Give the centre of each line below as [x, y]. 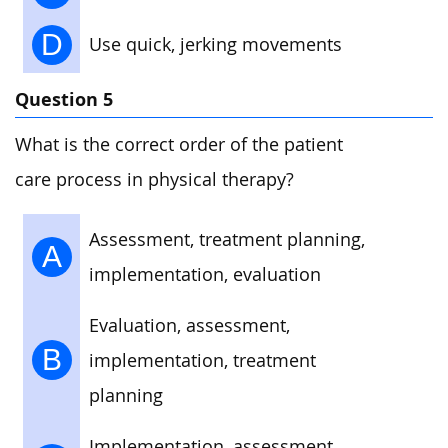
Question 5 [64, 99]
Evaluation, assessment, [189, 326]
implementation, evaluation [205, 275]
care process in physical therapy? [154, 179]
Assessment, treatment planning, [227, 240]
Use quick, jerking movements [215, 44]
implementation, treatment [202, 361]
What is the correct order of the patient [179, 144]
